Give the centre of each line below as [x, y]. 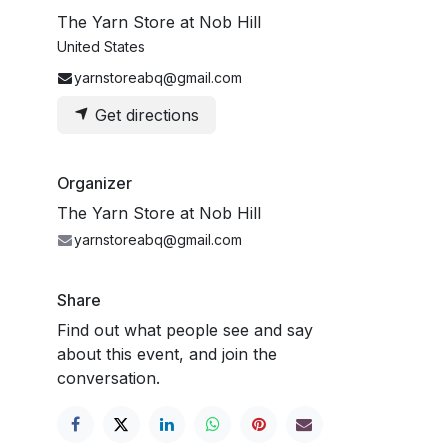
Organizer [94, 182]
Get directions [144, 114]
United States [101, 46]
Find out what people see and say [185, 329]
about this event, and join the [167, 353]
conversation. [108, 377]
